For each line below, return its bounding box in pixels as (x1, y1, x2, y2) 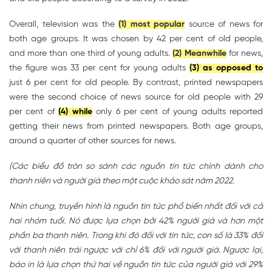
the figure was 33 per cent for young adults (9, 63, 189, 73)
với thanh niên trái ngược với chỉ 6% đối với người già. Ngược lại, (9, 245, 263, 255)
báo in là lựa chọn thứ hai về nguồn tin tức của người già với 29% (9, 260, 263, 270)
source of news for (185, 19, 263, 29)
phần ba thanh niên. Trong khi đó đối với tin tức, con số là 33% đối (9, 231, 263, 240)
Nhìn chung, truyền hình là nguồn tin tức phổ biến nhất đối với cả (9, 202, 263, 211)
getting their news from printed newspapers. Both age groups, (9, 121, 263, 131)
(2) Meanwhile (172, 49, 226, 58)
